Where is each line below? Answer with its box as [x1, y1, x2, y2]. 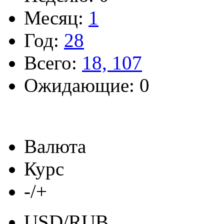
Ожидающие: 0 [24, 74, 149, 96]
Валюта [24, 135, 86, 157]
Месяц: [24, 7, 88, 28]
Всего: [24, 52, 82, 73]
